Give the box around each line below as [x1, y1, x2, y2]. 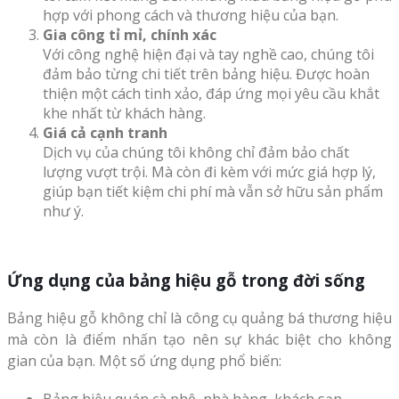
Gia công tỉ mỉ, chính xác [43, 24, 216, 45]
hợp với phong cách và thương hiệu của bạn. [43, 4, 338, 25]
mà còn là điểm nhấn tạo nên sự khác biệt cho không [7, 330, 392, 350]
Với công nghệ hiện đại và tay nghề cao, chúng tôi [43, 44, 374, 64]
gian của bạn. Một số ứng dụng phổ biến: [7, 351, 281, 371]
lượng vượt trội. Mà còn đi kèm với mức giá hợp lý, [43, 161, 376, 182]
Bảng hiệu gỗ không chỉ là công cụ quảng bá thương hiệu [7, 308, 392, 329]
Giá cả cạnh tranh [43, 122, 167, 142]
